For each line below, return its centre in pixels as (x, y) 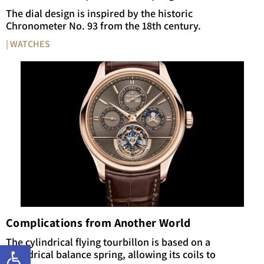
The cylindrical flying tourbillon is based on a (108, 242)
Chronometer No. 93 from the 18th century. (103, 25)
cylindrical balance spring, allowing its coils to (111, 254)
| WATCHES (28, 44)
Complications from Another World (98, 222)
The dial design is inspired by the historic (99, 13)
